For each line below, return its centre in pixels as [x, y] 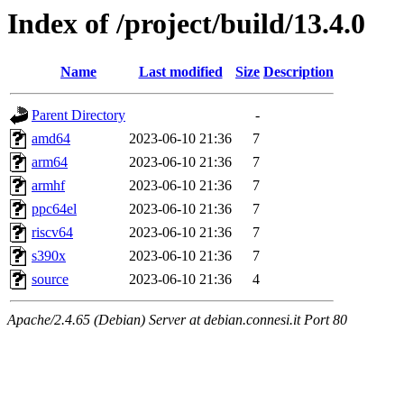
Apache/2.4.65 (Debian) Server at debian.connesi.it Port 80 [177, 320]
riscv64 [52, 233]
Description [298, 72]
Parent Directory [78, 115]
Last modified [180, 72]
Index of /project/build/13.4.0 [186, 23]
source [50, 280]
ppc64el [54, 209]
